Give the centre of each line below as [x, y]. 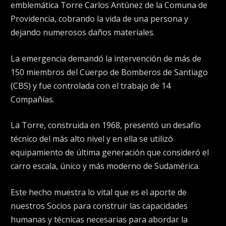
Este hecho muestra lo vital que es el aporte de [99, 192]
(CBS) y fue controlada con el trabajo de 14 [91, 86]
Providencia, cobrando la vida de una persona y [99, 19]
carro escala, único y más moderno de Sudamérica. [105, 166]
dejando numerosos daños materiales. [83, 32]
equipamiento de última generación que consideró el [110, 153]
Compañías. [33, 99]
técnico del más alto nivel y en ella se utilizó [92, 139]
